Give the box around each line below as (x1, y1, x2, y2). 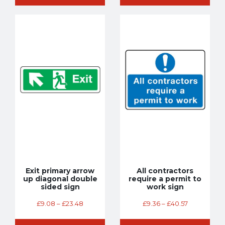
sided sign (40, 182, 80, 191)
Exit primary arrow (26, 166, 94, 175)
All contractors (137, 166, 193, 175)
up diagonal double (23, 174, 97, 183)
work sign (146, 182, 184, 191)
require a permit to (129, 174, 201, 183)
